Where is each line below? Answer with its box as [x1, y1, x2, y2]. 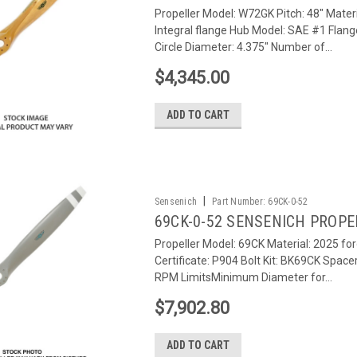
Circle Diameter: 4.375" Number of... [154, 41, 332, 53]
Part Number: [212, 196, 266, 207]
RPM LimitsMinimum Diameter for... [154, 271, 332, 284]
